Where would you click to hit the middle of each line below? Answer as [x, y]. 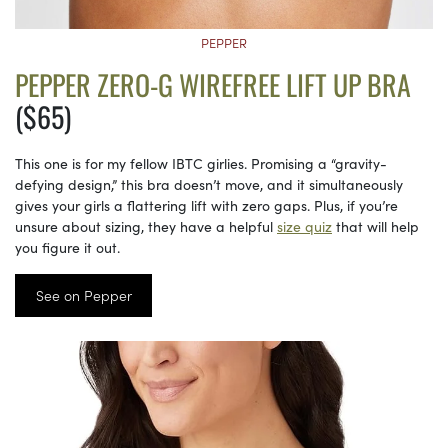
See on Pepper [83, 295]
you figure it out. [71, 246]
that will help [375, 225]
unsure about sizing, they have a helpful [146, 225]
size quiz [304, 225]
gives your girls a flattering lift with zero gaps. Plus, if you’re [206, 204]
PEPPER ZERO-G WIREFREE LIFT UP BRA [213, 84]
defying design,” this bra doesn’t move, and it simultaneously [209, 183]
